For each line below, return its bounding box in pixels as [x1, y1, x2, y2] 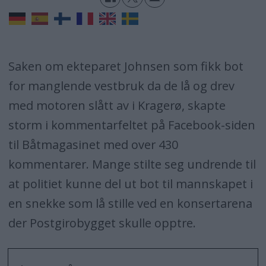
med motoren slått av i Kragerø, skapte [8, 97, 226, 114]
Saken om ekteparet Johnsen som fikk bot [8, 58, 243, 75]
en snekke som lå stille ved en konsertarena [8, 195, 252, 212]
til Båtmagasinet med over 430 [8, 137, 178, 153]
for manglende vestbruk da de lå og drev [8, 78, 235, 94]
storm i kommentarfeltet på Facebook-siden [8, 117, 255, 134]
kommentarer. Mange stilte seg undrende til [8, 156, 256, 173]
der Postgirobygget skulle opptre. [8, 215, 196, 232]
